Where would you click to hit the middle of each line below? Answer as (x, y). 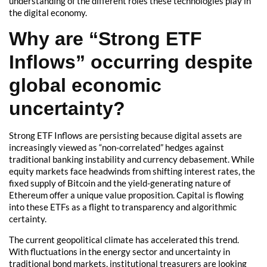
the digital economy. (48, 12)
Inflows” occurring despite (131, 62)
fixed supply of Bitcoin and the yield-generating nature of (120, 183)
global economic (85, 86)
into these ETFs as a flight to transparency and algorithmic (123, 207)
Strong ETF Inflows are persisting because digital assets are (125, 136)
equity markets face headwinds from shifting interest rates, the (132, 171)
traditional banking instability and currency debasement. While (132, 159)
